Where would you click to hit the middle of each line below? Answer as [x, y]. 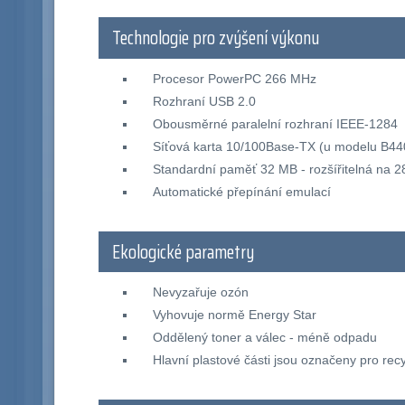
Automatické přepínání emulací [241, 191]
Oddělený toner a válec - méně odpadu [264, 338]
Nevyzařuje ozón [200, 292]
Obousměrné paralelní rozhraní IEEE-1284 [275, 123]
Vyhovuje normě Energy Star [234, 315]
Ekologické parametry [184, 252]
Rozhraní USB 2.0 [204, 101]
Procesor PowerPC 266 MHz [234, 78]
